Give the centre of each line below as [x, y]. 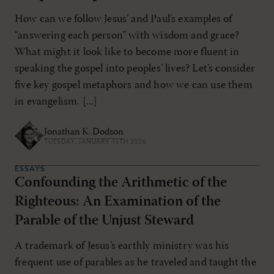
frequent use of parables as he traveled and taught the [135, 263]
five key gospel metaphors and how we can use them [134, 86]
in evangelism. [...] [56, 102]
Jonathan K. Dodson [84, 132]
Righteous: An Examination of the [118, 202]
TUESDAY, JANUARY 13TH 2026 [95, 142]
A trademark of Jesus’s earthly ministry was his [122, 246]
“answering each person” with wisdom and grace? [127, 36]
